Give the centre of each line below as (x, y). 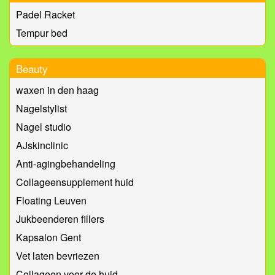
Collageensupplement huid (75, 182)
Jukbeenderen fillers (60, 219)
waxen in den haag (57, 90)
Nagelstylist (41, 109)
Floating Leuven (51, 201)
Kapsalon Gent (48, 238)
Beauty (32, 69)
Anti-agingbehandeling (66, 164)
